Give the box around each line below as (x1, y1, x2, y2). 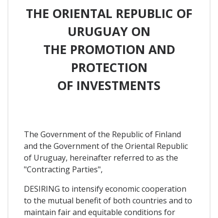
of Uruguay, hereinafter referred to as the (24, 152, 178, 163)
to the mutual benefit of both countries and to (24, 195, 192, 206)
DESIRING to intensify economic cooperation (24, 183, 186, 195)
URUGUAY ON (68, 22, 150, 39)
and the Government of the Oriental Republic (24, 141, 188, 152)
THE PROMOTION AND (43, 40, 175, 57)
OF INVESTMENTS (57, 76, 161, 93)
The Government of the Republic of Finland (24, 129, 181, 140)
